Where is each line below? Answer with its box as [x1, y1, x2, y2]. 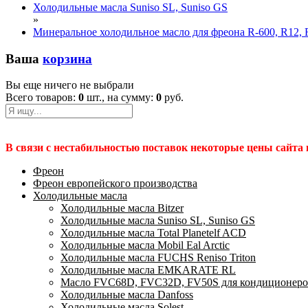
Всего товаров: [5, 91, 78, 104]
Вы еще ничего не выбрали [5, 79, 134, 91]
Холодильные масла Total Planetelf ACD [60, 227, 246, 239]
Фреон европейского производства [33, 177, 197, 190]
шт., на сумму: [84, 91, 156, 104]
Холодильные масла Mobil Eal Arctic [60, 239, 230, 252]
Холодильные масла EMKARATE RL [60, 264, 236, 276]
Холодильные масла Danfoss [60, 289, 193, 301]
